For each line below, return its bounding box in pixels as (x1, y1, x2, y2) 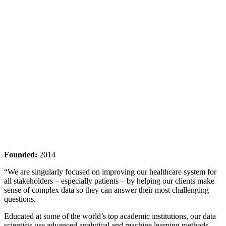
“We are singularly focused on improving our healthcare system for (4, 167, 216, 177)
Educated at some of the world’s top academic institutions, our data (4, 212, 216, 221)
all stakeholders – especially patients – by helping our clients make (4, 177, 214, 186)
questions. (4, 195, 36, 204)
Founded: (4, 150, 37, 159)
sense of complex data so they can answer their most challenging (4, 186, 209, 195)
